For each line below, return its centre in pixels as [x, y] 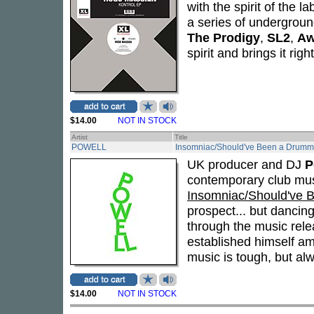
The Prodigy [224, 37]
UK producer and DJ [246, 164]
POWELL [89, 147]
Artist [80, 137]
